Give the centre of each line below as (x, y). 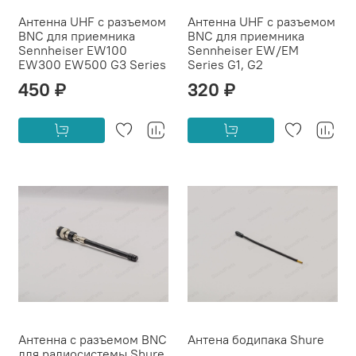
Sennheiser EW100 (73, 50)
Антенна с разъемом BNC (93, 339)
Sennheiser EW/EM (243, 50)
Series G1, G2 (225, 64)
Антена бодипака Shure (256, 339)
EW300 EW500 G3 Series (92, 64)
